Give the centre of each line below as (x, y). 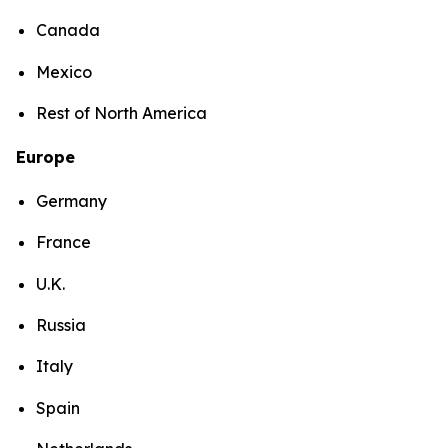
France (63, 242)
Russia (61, 324)
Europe (45, 156)
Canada (68, 30)
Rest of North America (123, 112)
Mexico (64, 71)
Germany (71, 200)
